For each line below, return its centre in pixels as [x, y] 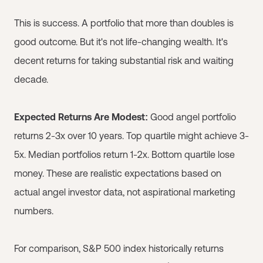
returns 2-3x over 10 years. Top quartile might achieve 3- [131, 136]
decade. [31, 79]
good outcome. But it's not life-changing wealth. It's [121, 42]
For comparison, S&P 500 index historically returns [119, 248]
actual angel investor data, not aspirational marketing [125, 192]
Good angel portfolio [192, 117]
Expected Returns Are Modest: [81, 117]
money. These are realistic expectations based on [118, 173]
